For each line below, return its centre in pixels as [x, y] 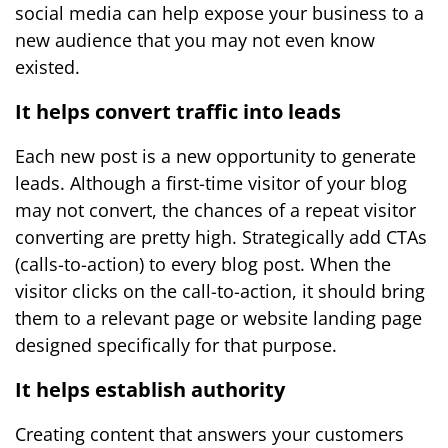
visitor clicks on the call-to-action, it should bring [220, 291]
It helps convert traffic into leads [178, 111]
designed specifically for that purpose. [176, 345]
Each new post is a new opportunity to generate [215, 156]
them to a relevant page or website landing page [218, 318]
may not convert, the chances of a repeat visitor [215, 210]
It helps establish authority [150, 389]
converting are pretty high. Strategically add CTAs [221, 237]
